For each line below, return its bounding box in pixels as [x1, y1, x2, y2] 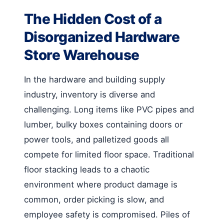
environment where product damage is [24, 179, 177, 189]
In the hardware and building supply [24, 74, 165, 84]
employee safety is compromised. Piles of [24, 209, 190, 219]
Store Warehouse [24, 46, 139, 63]
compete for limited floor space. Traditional [24, 149, 194, 159]
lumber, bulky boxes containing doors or [24, 119, 182, 129]
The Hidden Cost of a [24, 10, 162, 27]
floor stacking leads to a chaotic [24, 164, 149, 174]
